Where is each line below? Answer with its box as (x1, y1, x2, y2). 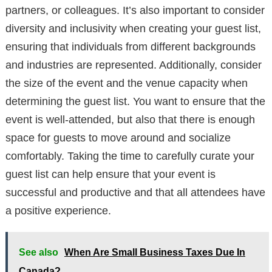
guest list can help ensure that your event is (5, 168, 216, 181)
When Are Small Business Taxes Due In (64, 247, 245, 258)
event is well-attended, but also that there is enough (5, 114, 255, 126)
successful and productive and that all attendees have (5, 186, 265, 199)
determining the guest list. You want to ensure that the (5, 95, 265, 108)
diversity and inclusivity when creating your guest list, (5, 22, 261, 35)
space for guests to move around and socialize (5, 132, 231, 144)
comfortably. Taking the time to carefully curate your (5, 150, 254, 163)
